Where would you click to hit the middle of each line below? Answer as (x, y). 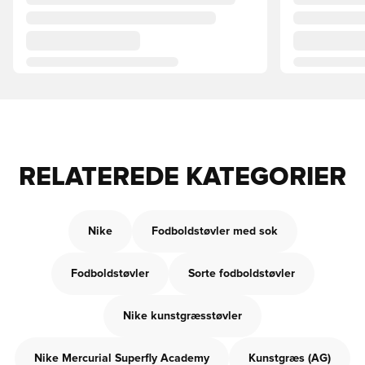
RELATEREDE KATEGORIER (182, 178)
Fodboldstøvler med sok (214, 231)
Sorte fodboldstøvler (241, 274)
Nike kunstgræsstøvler (182, 316)
